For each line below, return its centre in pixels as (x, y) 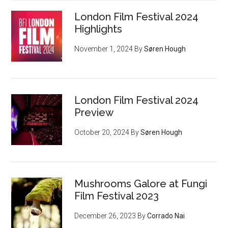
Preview (94, 112)
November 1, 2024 (104, 49)
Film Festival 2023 (117, 196)
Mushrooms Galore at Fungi (141, 183)
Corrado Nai (166, 216)
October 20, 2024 (102, 132)
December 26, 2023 (105, 216)
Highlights (98, 29)
